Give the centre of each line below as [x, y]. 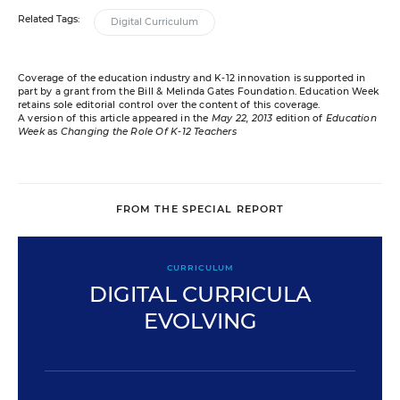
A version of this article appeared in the [115, 118]
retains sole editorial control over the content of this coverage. [169, 104]
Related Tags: [49, 19]
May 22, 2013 [242, 118]
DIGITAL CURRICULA [200, 294]
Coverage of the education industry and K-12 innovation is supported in [192, 78]
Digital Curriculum [154, 21]
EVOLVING [200, 321]
